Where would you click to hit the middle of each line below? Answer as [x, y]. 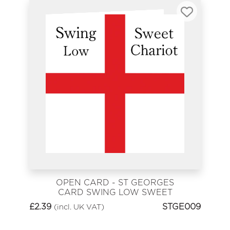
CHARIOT [115, 202]
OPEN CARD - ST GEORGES [115, 182]
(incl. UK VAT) [79, 207]
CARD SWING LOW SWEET [115, 192]
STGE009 [181, 207]
